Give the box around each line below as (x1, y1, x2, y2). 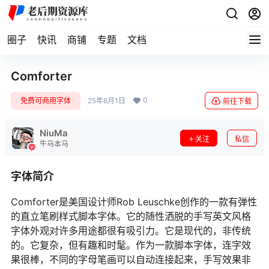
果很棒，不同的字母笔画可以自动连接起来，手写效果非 (11, 253, 251, 265)
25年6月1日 (88, 96, 125, 105)
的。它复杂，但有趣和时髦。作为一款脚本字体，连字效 (11, 239, 251, 251)
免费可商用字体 (20, 96, 71, 105)
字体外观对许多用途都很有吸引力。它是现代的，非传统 (11, 225, 251, 237)
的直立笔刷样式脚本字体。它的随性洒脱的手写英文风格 (11, 210, 251, 222)
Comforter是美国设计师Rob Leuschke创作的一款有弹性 (11, 196, 257, 208)
